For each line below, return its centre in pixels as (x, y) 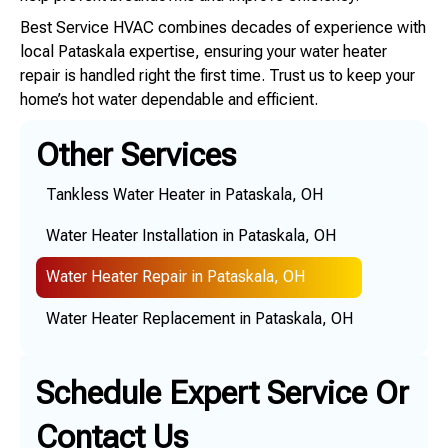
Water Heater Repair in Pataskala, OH (175, 277)
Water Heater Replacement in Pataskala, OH (199, 318)
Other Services (136, 155)
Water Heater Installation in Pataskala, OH (190, 236)
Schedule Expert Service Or (222, 393)
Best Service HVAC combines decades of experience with (223, 28)
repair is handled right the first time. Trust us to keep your (217, 76)
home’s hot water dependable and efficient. (169, 100)
